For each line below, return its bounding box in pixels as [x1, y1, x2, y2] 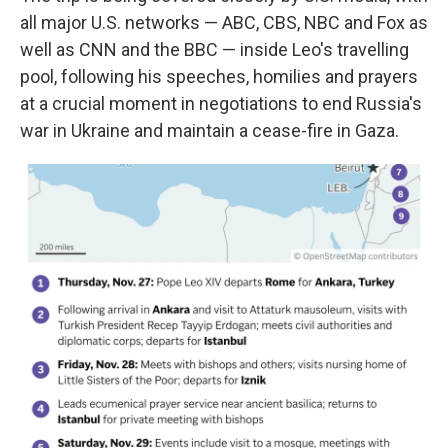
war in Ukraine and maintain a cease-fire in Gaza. [20, 120, 399, 141]
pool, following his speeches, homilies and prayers [20, 66, 418, 87]
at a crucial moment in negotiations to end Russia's [20, 93, 422, 114]
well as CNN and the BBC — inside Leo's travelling [20, 39, 409, 60]
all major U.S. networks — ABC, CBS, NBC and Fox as [20, 12, 428, 33]
